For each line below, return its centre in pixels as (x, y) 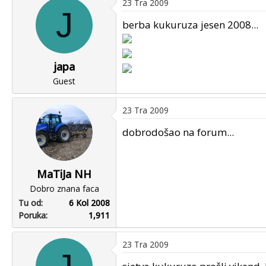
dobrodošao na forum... (178, 132)
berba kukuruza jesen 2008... (190, 25)
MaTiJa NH (64, 174)
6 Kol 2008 (89, 203)
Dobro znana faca (64, 189)
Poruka (32, 215)
